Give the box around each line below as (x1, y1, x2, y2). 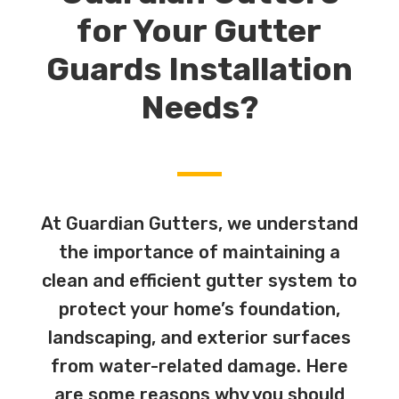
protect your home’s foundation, (58, 297, 340, 320)
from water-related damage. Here (50, 354, 348, 377)
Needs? (140, 87, 258, 126)
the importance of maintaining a (58, 240, 340, 263)
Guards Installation (45, 49, 353, 88)
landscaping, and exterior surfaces (47, 326, 351, 348)
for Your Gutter (77, 11, 322, 50)
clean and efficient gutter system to (41, 269, 357, 291)
